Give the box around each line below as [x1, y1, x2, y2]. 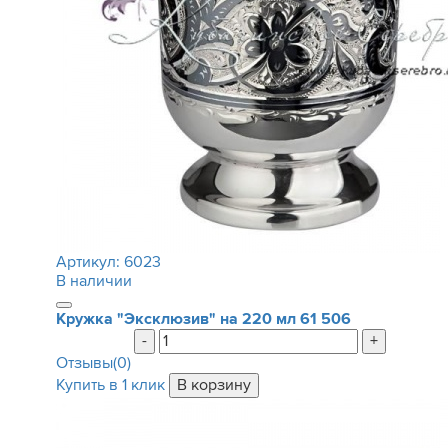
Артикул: [55, 252, 124, 272]
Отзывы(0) [55, 353, 131, 373]
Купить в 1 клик [55, 375, 165, 395]
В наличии [55, 271, 132, 291]
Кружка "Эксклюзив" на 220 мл [55, 309, 300, 329]
